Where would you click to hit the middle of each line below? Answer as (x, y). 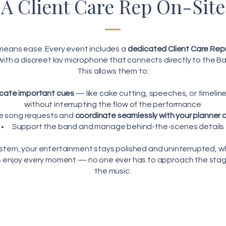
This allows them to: (113, 71)
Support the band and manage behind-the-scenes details (118, 127)
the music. (113, 171)
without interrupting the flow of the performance (113, 104)
